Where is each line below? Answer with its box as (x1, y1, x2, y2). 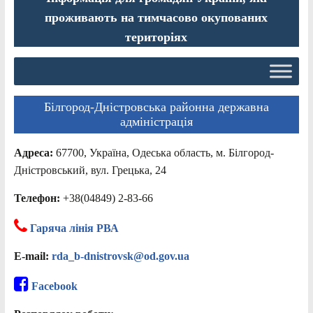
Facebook (31, 279, 78, 292)
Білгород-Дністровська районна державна (43, 99, 269, 114)
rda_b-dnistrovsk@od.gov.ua (51, 249, 189, 262)
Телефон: (13, 191, 63, 204)
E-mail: (13, 249, 52, 262)
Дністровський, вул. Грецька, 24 (13, 163, 166, 176)
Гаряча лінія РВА (29, 221, 119, 234)
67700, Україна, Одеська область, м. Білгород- (55, 146, 274, 159)
